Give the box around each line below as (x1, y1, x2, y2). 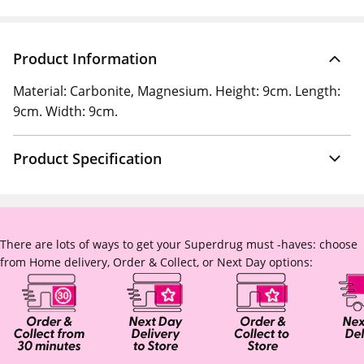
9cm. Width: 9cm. (13, 102, 118, 120)
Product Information (13, 49, 157, 68)
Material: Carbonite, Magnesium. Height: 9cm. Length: (13, 82, 340, 100)
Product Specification (13, 149, 162, 168)
